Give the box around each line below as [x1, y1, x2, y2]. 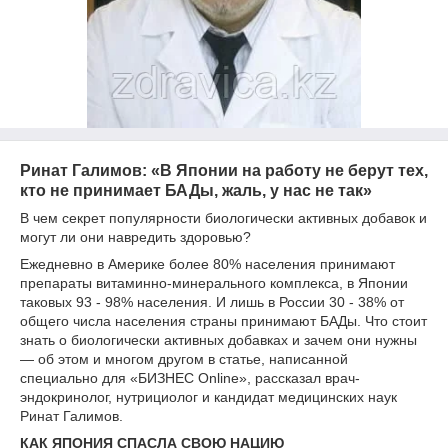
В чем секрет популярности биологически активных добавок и [20, 210, 427, 226]
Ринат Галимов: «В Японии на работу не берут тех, [20, 162, 428, 179]
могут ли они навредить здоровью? [20, 229, 251, 245]
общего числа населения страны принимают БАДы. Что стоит [20, 313, 427, 329]
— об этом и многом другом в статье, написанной [20, 351, 348, 367]
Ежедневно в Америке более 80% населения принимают [20, 256, 395, 272]
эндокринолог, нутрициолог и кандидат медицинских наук [20, 389, 397, 405]
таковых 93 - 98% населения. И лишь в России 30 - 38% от [20, 294, 404, 310]
